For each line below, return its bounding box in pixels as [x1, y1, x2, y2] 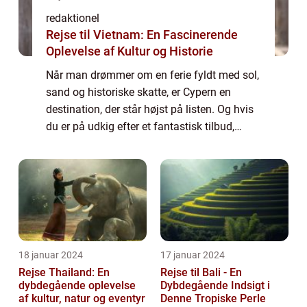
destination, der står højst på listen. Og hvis [46, 102, 254, 116]
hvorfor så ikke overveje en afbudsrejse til [46, 136, 245, 150]
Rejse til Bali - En [160, 265, 242, 279]
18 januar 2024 [19, 249, 83, 260]
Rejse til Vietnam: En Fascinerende [46, 27, 238, 42]
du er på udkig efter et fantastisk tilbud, [46, 119, 234, 133]
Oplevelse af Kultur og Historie [46, 43, 213, 58]
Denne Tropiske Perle [160, 291, 266, 305]
